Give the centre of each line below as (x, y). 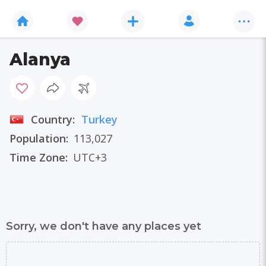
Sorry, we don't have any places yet (104, 226)
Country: (54, 119)
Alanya (40, 59)
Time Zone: (39, 157)
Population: (39, 138)
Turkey (99, 119)
